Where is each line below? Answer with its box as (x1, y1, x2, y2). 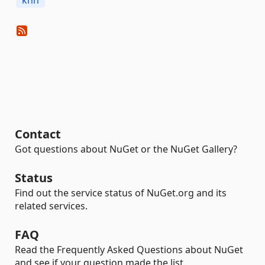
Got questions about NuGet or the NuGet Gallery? (15, 143, 237, 156)
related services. (15, 199, 88, 212)
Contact (15, 126, 61, 142)
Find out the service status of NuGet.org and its (15, 186, 227, 199)
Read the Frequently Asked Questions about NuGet (15, 243, 243, 256)
